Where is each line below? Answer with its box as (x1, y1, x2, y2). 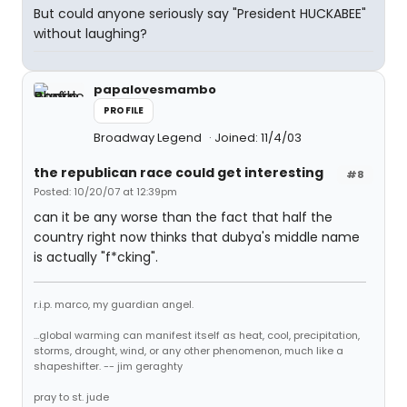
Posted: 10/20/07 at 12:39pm (34, 184, 177, 199)
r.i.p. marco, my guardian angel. (34, 297, 194, 312)
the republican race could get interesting (34, 164, 323, 182)
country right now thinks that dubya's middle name (34, 228, 360, 246)
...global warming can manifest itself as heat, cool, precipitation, (34, 328, 360, 342)
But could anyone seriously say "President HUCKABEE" (34, 5, 366, 23)
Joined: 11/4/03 (214, 129, 302, 146)
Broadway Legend (94, 129, 204, 146)
